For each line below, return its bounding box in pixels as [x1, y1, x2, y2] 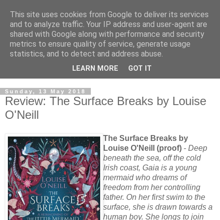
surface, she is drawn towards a [103, 202, 213, 211]
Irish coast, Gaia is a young [103, 163, 197, 172]
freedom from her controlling [103, 183, 200, 192]
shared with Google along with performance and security [10, 29, 204, 39]
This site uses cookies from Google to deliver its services [10, 10, 209, 19]
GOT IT [128, 64, 152, 73]
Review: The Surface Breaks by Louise [5, 94, 206, 108]
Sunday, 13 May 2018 [5, 88, 86, 94]
